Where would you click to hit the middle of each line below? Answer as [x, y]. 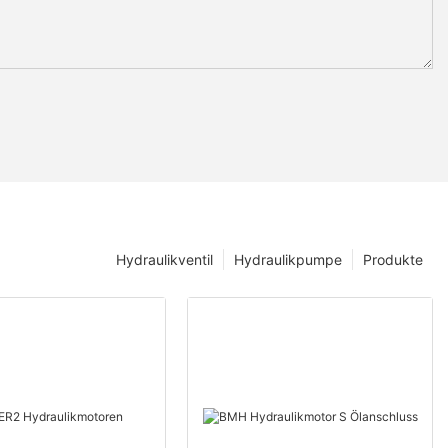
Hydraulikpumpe [288, 260]
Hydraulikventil [164, 260]
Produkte [393, 260]
